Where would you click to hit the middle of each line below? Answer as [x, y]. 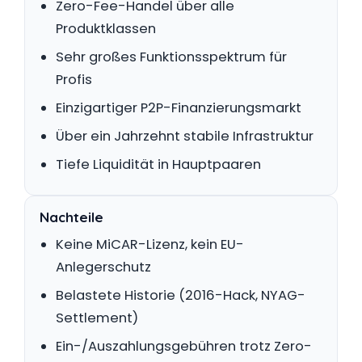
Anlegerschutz [103, 267]
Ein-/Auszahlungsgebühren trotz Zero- [184, 346]
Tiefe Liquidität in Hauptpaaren [158, 164]
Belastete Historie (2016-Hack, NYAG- [181, 295]
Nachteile [72, 217]
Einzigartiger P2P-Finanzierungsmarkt [179, 108]
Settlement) [97, 318]
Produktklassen [106, 29]
